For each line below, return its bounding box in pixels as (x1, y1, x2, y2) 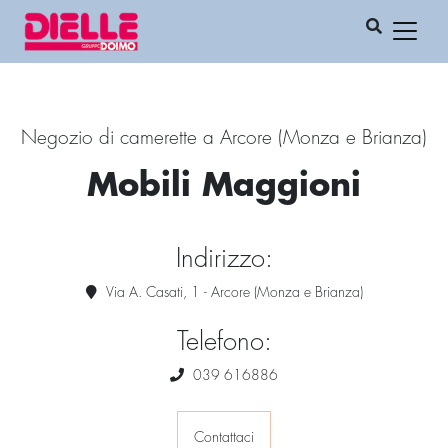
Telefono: (176, 329, 272, 357)
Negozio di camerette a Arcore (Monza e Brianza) (21, 128, 427, 149)
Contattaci (194, 430, 254, 446)
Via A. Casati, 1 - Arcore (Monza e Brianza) (101, 285, 363, 301)
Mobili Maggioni (87, 169, 361, 204)
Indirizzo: (175, 246, 273, 274)
